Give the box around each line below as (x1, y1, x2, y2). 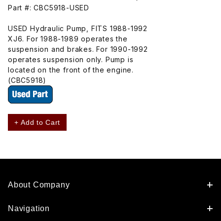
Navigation (8, 204, 50, 213)
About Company (8, 181, 70, 189)
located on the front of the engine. (8, 65, 134, 74)
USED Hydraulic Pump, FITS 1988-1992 (8, 24, 148, 33)
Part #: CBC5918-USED (8, 3, 89, 12)
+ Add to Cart (14, 118, 61, 126)
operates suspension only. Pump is (8, 55, 134, 64)
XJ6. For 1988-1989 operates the (8, 34, 128, 43)
